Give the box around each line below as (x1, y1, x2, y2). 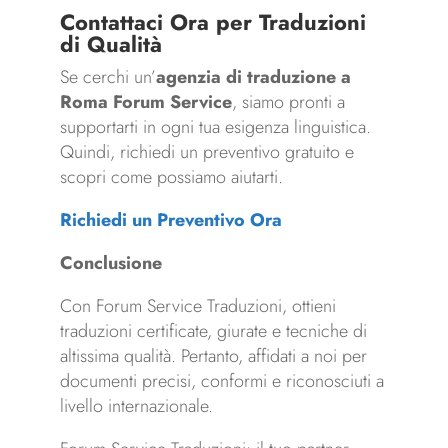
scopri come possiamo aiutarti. (59, 164, 283, 191)
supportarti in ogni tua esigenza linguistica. (59, 114, 371, 141)
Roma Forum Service (59, 89, 232, 116)
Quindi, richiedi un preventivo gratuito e (59, 139, 354, 166)
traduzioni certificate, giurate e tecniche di (59, 318, 367, 345)
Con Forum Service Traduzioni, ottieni (59, 293, 336, 320)
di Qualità (59, 28, 162, 61)
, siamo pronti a (231, 89, 345, 116)
